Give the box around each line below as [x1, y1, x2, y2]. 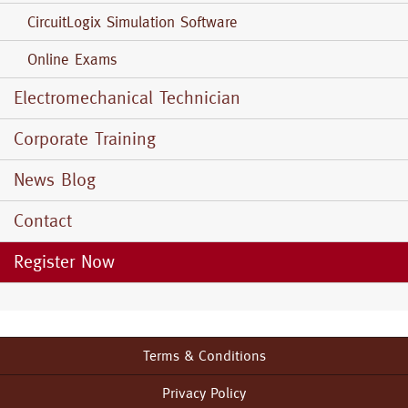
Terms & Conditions [142, 347, 266, 364]
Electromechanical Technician [14, 87, 240, 108]
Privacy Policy [162, 384, 246, 402]
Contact [14, 210, 72, 231]
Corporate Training [14, 128, 156, 149]
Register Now [14, 251, 121, 272]
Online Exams [27, 50, 117, 68]
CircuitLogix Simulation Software [27, 13, 238, 31]
